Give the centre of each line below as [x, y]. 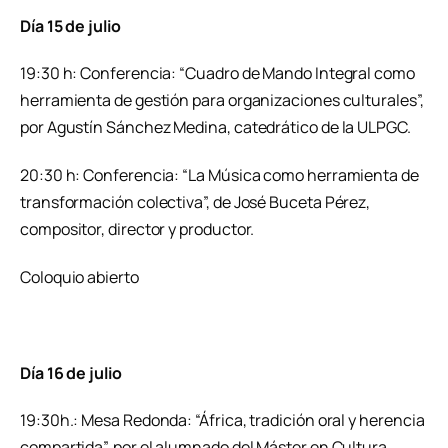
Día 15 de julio [70, 25]
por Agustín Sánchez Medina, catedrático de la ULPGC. [215, 127]
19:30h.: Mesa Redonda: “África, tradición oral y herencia [222, 420]
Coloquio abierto [79, 276]
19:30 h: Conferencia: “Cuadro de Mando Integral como [217, 73]
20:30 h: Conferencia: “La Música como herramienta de [219, 175]
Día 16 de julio [71, 372]
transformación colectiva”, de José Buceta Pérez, [195, 202]
